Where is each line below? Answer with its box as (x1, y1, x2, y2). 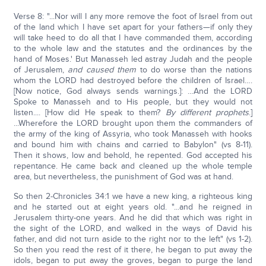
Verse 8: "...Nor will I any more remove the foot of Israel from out (13, 11, 253, 21)
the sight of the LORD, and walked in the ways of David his (13, 223, 253, 233)
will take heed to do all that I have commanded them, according (13, 33, 253, 43)
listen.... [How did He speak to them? (13, 107, 166, 118)
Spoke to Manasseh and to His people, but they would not (13, 97, 253, 107)
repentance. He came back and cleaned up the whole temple (13, 161, 253, 171)
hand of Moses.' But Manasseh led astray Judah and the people (13, 54, 253, 64)
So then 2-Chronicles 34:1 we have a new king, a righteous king (13, 191, 253, 201)
